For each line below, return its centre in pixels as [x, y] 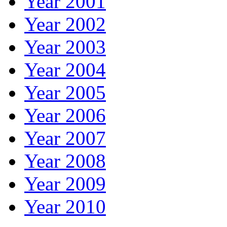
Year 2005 [65, 92]
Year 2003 [65, 47]
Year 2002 [65, 24]
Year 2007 [65, 138]
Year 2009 [65, 183]
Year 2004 [65, 69]
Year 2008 [65, 161]
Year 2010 [65, 206]
